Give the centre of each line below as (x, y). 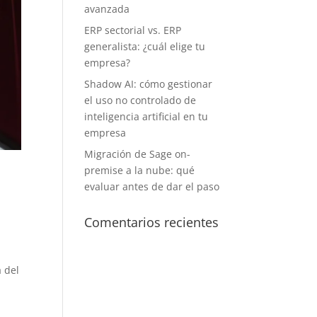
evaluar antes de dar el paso (152, 186)
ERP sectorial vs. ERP (133, 30)
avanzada (107, 9)
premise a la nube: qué (140, 170)
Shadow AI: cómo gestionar (149, 84)
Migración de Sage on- (138, 154)
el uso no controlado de (140, 100)
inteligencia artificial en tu (146, 116)
